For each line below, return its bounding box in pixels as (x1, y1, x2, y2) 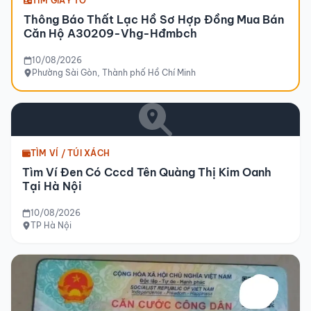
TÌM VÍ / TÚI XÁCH (31, 147, 110, 158)
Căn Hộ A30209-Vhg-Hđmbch (24, 26, 197, 40)
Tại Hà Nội (22, 178, 82, 193)
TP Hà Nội (31, 219, 72, 230)
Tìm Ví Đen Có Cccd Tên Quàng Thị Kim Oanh (22, 165, 271, 179)
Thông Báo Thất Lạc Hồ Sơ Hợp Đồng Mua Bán (24, 12, 284, 26)
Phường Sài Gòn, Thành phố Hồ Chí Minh (32, 67, 196, 78)
